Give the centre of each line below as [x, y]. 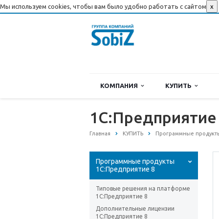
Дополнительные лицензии [135, 209]
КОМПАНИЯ [120, 86]
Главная [100, 133]
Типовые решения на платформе [143, 189]
